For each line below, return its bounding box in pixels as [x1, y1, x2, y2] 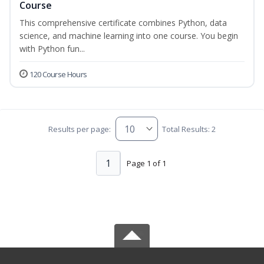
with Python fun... [19, 43, 85, 55]
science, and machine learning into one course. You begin [19, 30, 238, 42]
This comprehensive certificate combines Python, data [19, 17, 227, 29]
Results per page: [48, 123, 111, 134]
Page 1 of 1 [126, 157, 166, 169]
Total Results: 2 [161, 123, 216, 134]
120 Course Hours [29, 69, 87, 80]
